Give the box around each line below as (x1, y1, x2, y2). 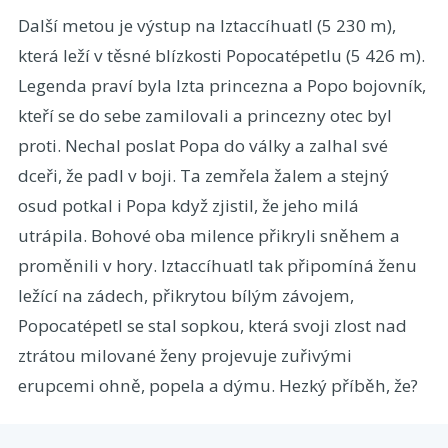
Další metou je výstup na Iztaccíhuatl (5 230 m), (17, 14, 396, 38)
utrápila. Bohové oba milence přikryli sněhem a (17, 224, 400, 248)
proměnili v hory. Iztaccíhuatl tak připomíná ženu (17, 254, 417, 278)
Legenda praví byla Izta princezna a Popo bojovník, (17, 74, 426, 98)
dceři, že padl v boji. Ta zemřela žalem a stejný (17, 164, 389, 188)
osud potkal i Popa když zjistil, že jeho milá (17, 194, 359, 218)
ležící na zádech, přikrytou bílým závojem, (17, 284, 354, 308)
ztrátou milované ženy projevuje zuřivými (17, 344, 352, 368)
